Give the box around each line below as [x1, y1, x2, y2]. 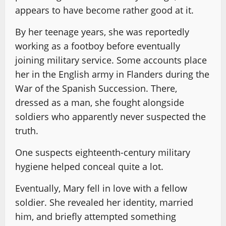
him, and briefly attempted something [15, 210, 176, 222]
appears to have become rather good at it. [15, 4, 194, 16]
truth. [15, 125, 38, 137]
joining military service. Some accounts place [15, 54, 207, 66]
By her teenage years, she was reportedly [15, 26, 189, 38]
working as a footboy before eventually [15, 40, 180, 52]
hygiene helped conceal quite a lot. [15, 160, 163, 173]
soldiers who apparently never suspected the [15, 110, 206, 123]
